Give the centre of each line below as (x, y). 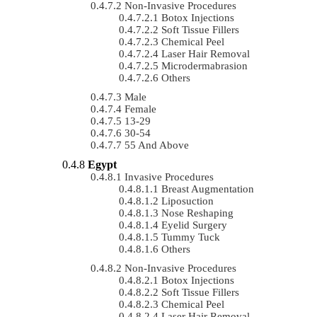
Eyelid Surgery (194, 225)
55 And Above (157, 145)
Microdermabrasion (204, 65)
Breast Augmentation (208, 189)
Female (140, 109)
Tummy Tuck (191, 237)
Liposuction (188, 201)
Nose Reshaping (197, 213)
